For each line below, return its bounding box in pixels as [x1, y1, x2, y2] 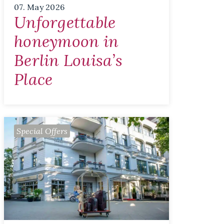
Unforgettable [14, 11, 116, 32]
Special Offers [16, 125, 67, 136]
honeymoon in [14, 30, 118, 51]
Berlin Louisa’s [14, 49, 122, 70]
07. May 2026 [14, 1, 64, 12]
